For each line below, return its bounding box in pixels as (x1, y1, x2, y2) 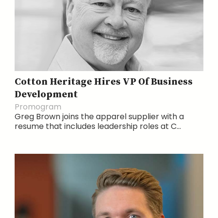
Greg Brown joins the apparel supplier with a (15, 110, 184, 122)
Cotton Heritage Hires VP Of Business (15, 75, 193, 88)
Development (15, 88, 78, 101)
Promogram (15, 101, 61, 112)
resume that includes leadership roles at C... (15, 120, 181, 132)
